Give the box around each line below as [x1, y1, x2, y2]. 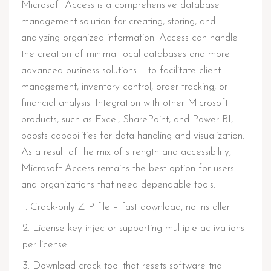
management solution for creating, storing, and [21, 16, 215, 27]
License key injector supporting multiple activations [33, 223, 244, 233]
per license [22, 240, 67, 250]
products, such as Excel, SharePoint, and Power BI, [21, 114, 233, 125]
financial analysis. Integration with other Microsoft [21, 98, 228, 108]
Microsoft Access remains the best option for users [21, 163, 234, 174]
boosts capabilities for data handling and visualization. [21, 131, 244, 141]
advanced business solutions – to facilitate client [21, 65, 221, 76]
